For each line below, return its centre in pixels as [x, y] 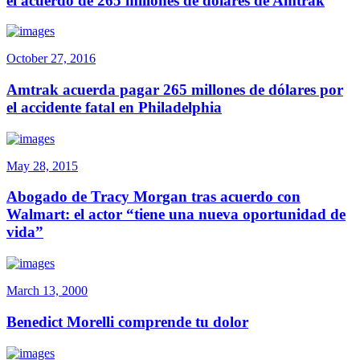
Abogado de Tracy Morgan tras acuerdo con [153, 197]
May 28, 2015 [42, 166]
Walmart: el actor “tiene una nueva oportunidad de [176, 215]
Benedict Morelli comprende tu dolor [127, 321]
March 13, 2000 [47, 291]
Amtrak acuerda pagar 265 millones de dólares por [175, 90]
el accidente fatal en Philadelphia [114, 108]
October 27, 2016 [51, 59]
